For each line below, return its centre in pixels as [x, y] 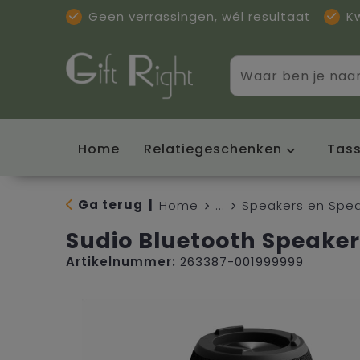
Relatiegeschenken [213, 149]
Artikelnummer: [121, 261]
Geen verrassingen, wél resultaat [199, 16]
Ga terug [110, 204]
